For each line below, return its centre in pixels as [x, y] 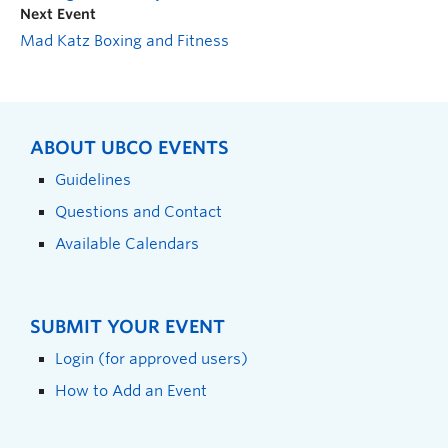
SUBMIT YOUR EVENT [127, 326]
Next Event [58, 13]
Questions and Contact [138, 211]
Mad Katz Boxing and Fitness [124, 40]
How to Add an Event [131, 390]
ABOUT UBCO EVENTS [129, 147]
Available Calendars [127, 243]
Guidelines [93, 179]
